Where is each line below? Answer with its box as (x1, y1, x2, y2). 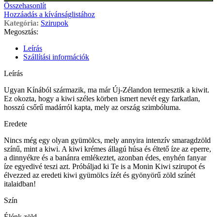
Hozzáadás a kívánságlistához (4, 10, 95, 19)
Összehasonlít (4, 1, 46, 10)
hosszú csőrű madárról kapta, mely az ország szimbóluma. (4, 103, 181, 112)
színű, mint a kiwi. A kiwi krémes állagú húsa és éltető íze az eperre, (4, 145, 211, 154)
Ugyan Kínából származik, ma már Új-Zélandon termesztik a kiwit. (4, 86, 209, 94)
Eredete (4, 120, 27, 128)
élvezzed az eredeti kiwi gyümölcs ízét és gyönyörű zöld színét (4, 171, 195, 180)
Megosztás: (4, 28, 38, 36)
